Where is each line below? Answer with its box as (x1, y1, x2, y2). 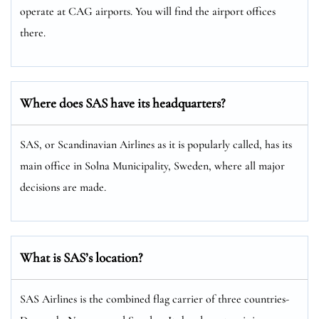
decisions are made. (20, 179, 106, 194)
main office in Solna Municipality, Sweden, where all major (20, 158, 285, 173)
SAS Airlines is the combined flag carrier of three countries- (20, 291, 289, 306)
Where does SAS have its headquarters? (20, 94, 225, 111)
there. (20, 25, 46, 40)
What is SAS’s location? (20, 249, 142, 266)
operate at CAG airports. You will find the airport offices (20, 4, 276, 19)
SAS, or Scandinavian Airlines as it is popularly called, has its (20, 137, 292, 152)
